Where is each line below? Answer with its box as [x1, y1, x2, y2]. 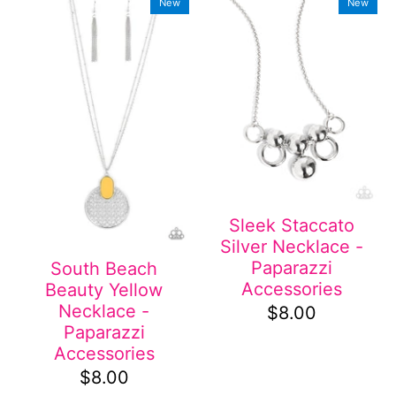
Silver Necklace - [220, 236, 364, 258]
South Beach [50, 257, 158, 279]
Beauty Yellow [45, 278, 164, 301]
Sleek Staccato [229, 215, 355, 237]
